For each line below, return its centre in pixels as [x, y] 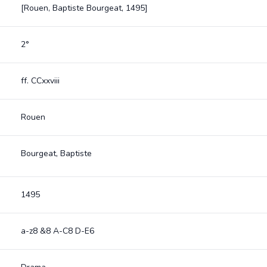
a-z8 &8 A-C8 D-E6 [57, 231]
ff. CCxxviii [40, 81]
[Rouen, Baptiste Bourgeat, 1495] [84, 8]
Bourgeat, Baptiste [56, 153]
